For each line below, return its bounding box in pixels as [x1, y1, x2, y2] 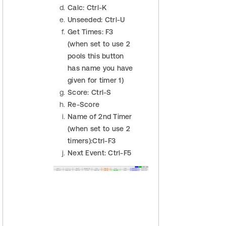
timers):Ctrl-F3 [68, 137, 116, 145]
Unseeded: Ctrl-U [68, 16, 125, 24]
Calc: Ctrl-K [68, 4, 107, 12]
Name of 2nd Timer [68, 112, 132, 121]
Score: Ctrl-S [68, 88, 111, 97]
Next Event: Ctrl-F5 [68, 149, 132, 157]
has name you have [68, 64, 133, 73]
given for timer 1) [68, 76, 124, 85]
